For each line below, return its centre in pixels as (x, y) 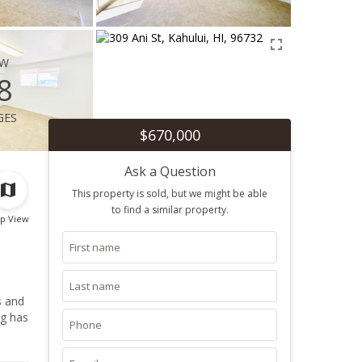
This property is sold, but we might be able (170, 194)
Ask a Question (170, 171)
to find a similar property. (170, 210)
